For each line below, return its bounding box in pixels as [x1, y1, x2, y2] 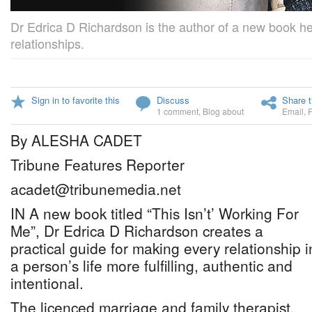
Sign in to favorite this [31, 93, 120, 107]
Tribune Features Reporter [10, 154, 185, 175]
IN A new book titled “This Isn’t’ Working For [10, 203, 299, 224]
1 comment [157, 105, 198, 117]
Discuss [157, 93, 189, 107]
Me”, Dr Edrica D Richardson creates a [10, 220, 263, 241]
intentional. [10, 272, 84, 293]
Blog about [203, 105, 244, 117]
